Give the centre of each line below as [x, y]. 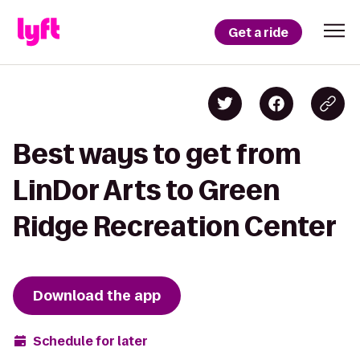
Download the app [97, 296]
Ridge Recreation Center [175, 226]
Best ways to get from [157, 154]
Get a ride [258, 32]
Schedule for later [90, 341]
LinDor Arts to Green [146, 190]
